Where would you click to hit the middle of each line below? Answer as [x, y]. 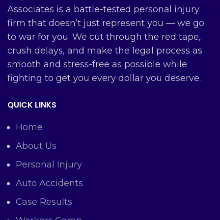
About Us [36, 146]
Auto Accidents [49, 183]
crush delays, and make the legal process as [105, 51]
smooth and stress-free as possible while [97, 65]
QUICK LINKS [32, 105]
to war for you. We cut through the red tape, [104, 37]
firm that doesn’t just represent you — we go [106, 23]
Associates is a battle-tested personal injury [103, 10]
